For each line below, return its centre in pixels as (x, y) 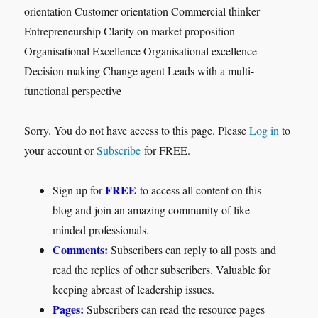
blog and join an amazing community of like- (153, 210)
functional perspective (73, 91)
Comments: (81, 250)
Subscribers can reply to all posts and (192, 250)
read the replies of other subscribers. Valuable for (162, 270)
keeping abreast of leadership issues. (134, 290)
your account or (61, 150)
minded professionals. (101, 230)
